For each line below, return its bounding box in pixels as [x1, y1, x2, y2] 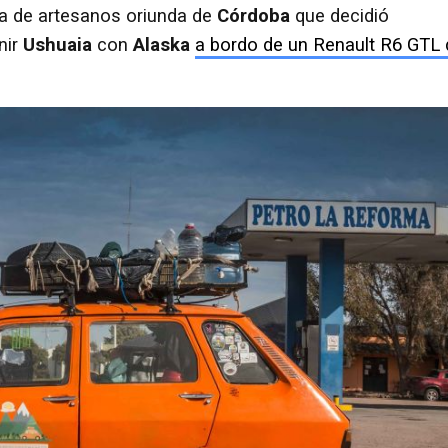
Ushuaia [23, 33, 92, 56]
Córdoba [217, 4, 290, 27]
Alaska [133, 33, 190, 56]
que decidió [290, 4, 389, 27]
